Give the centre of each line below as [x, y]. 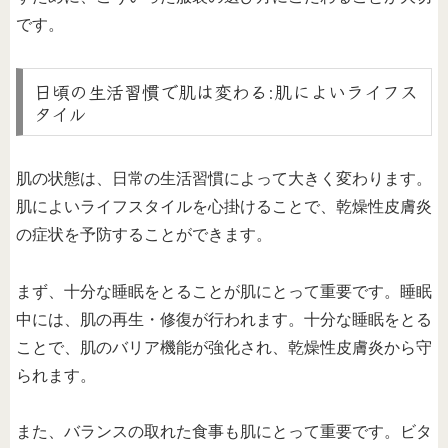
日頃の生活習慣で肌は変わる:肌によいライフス [225, 90]
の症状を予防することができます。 [144, 234]
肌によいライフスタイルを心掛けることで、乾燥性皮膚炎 [224, 206]
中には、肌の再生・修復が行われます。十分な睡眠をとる [224, 319]
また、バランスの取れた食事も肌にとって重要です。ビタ [224, 432]
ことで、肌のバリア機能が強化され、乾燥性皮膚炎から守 [224, 347]
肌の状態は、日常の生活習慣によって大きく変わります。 [224, 178]
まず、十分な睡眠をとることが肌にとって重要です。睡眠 [224, 291]
